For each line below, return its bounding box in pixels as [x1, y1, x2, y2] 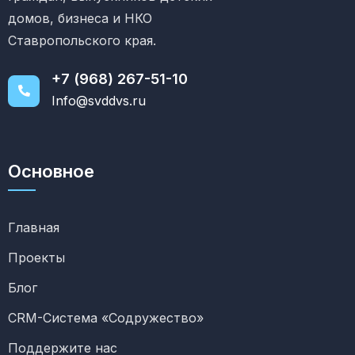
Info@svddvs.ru [52, 92, 146, 109]
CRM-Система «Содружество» [8, 309, 204, 326]
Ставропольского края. [8, 32, 156, 48]
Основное [8, 160, 94, 181]
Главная [8, 219, 59, 235]
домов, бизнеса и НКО [8, 10, 152, 26]
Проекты [8, 249, 65, 265]
